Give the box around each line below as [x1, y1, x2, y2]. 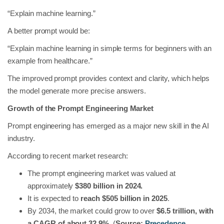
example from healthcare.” [7, 56, 92, 65]
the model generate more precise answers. [7, 86, 146, 95]
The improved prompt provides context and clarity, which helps [7, 73, 210, 82]
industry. [7, 133, 35, 142]
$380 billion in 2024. [75, 181, 143, 190]
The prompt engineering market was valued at [27, 168, 176, 177]
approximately [27, 181, 75, 190]
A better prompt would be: [7, 26, 90, 35]
